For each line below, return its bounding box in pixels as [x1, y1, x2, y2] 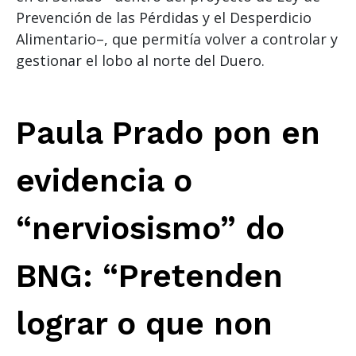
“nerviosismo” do [16, 209, 284, 247]
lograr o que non [16, 304, 273, 342]
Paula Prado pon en [16, 114, 320, 152]
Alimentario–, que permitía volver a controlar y [16, 29, 338, 48]
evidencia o [16, 161, 192, 199]
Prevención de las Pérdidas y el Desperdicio [16, 7, 311, 27]
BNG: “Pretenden [16, 257, 283, 295]
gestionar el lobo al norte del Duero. [16, 50, 265, 70]
